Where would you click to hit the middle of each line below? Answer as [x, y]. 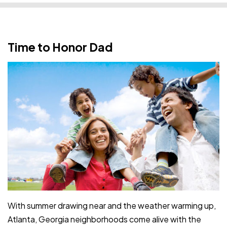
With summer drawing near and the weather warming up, [112, 206]
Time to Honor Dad [60, 47]
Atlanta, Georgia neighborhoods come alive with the [104, 219]
